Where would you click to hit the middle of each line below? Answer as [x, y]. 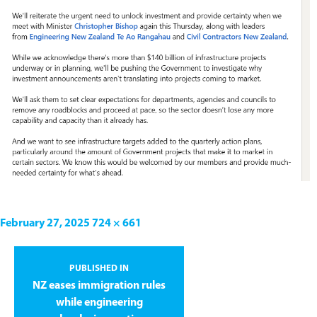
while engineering [99, 302]
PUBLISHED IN [99, 268]
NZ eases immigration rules [99, 286]
